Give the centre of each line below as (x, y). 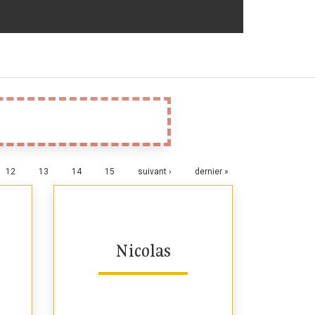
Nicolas (143, 250)
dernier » (212, 172)
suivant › (155, 172)
